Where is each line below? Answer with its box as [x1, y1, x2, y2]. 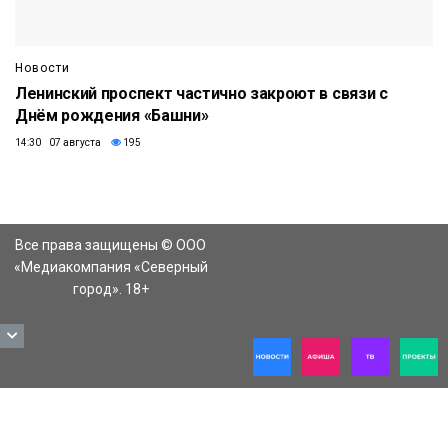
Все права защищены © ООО [15, 236, 206, 253]
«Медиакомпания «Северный [13, 258, 208, 275]
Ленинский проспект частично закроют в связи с [15, 83, 388, 103]
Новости [15, 60, 70, 75]
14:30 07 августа [15, 136, 101, 148]
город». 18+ [72, 280, 149, 297]
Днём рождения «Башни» [15, 105, 209, 125]
